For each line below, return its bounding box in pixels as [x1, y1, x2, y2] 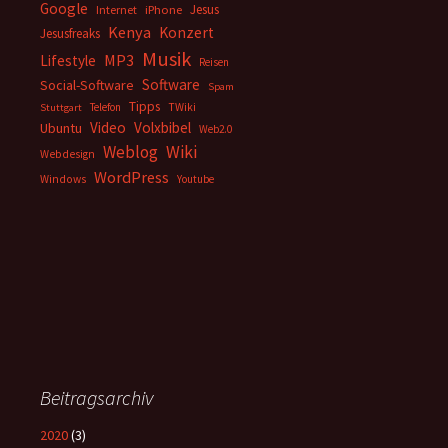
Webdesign [40, 147, 95, 161]
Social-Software [40, 76, 134, 94]
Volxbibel [134, 118, 191, 137]
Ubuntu [40, 119, 82, 137]
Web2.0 [199, 122, 232, 136]
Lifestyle [40, 51, 96, 70]
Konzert [159, 23, 214, 42]
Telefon [90, 100, 121, 114]
